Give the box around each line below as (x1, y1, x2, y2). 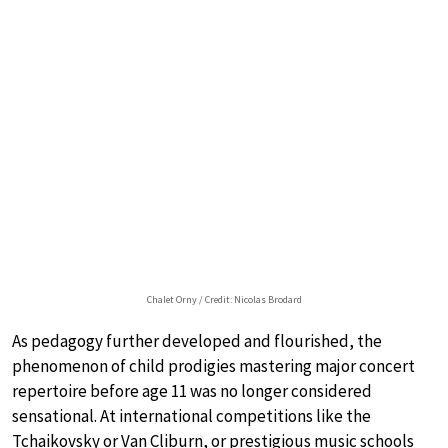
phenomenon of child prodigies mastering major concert (12, 354, 415, 377)
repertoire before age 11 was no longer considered (12, 379, 372, 402)
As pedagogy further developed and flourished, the (12, 329, 382, 352)
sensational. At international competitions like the (12, 404, 371, 427)
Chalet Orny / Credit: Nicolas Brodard (146, 292, 302, 306)
